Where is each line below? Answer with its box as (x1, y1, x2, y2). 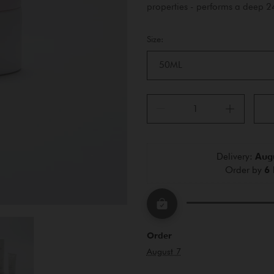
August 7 (146, 246, 181, 257)
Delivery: (216, 151, 255, 163)
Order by (225, 165, 265, 176)
